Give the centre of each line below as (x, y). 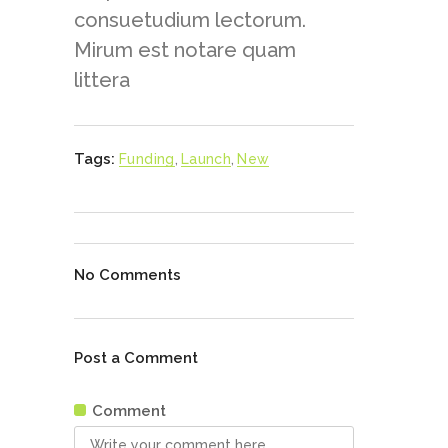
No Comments (127, 275)
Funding (147, 159)
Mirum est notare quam (185, 50)
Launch (206, 159)
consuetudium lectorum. (190, 20)
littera (102, 80)
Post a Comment (136, 358)
